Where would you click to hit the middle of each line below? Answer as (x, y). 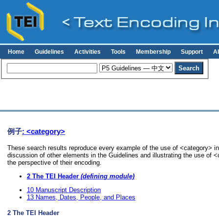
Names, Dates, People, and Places (86, 197)
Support (192, 52)
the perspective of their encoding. (55, 163)
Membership (153, 52)
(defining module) (107, 176)
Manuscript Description (68, 190)
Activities (88, 52)
